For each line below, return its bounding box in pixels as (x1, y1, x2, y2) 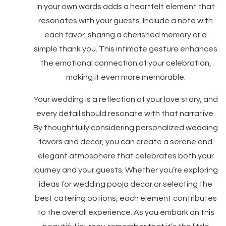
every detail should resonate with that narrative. (36, 109, 215, 118)
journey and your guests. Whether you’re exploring (33, 166, 218, 174)
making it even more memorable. (66, 73, 186, 81)
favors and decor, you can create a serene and (39, 138, 212, 146)
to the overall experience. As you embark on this (37, 208, 214, 216)
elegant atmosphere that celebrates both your (37, 152, 214, 160)
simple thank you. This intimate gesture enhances (34, 45, 217, 53)
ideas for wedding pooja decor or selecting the (39, 180, 212, 188)
